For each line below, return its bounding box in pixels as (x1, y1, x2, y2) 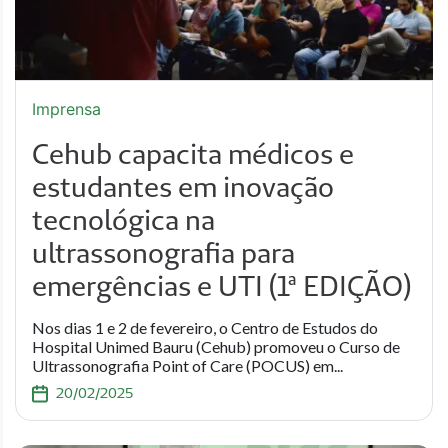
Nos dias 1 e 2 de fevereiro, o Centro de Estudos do (32, 318, 378, 337)
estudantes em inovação (32, 169, 334, 204)
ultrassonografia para (32, 235, 295, 270)
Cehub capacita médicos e (32, 136, 354, 171)
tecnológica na (32, 202, 215, 237)
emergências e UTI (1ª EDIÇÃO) (32, 268, 411, 303)
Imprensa (32, 99, 101, 119)
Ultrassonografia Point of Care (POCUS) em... (32, 356, 343, 375)
